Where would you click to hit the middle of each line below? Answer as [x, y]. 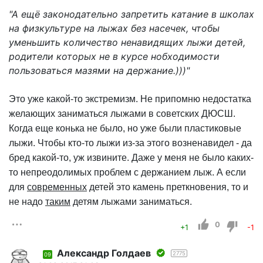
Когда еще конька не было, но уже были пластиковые [125, 128]
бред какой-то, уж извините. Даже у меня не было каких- [131, 157]
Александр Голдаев [104, 253]
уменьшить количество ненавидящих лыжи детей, [127, 42]
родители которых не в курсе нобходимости [114, 56]
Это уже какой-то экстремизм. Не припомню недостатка [130, 99]
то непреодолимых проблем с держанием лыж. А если [127, 172]
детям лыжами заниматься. [131, 201]
